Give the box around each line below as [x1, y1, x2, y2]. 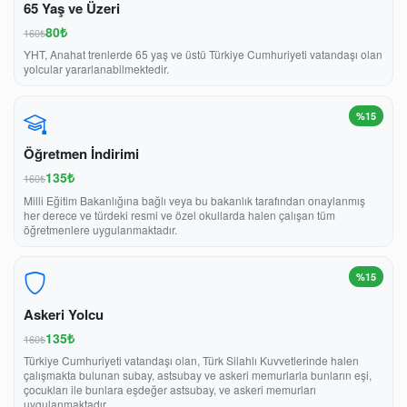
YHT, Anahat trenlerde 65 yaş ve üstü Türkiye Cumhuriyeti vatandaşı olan [24, 46, 382, 63]
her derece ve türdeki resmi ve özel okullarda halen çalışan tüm [24, 206, 335, 223]
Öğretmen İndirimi [24, 144, 139, 164]
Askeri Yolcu [24, 303, 104, 324]
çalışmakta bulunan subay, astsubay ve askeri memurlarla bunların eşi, [24, 367, 372, 383]
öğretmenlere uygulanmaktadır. [24, 221, 177, 237]
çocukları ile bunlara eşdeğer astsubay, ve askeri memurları [24, 382, 316, 398]
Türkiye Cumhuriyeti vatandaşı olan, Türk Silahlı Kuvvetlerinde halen [24, 352, 359, 369]
